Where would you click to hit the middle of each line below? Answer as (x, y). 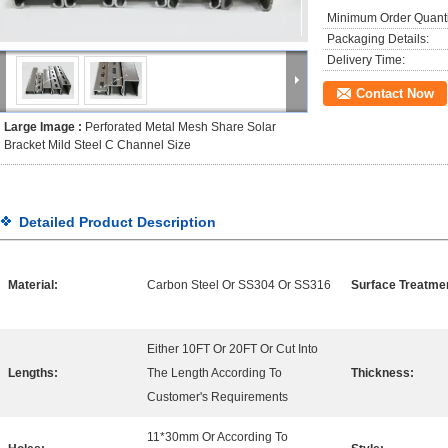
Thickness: (382, 373)
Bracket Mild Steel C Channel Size (97, 145)
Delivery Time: (366, 60)
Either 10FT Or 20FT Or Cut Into (232, 349)
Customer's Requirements (217, 397)
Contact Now (395, 93)
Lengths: (33, 373)
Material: (33, 285)
